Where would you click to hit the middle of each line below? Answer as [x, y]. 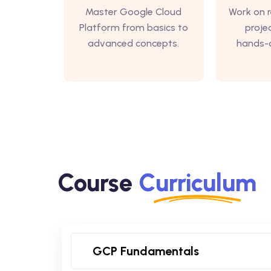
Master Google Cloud [134, 12]
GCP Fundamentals [146, 251]
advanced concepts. [134, 43]
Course [98, 182]
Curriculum [197, 182]
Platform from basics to [133, 28]
